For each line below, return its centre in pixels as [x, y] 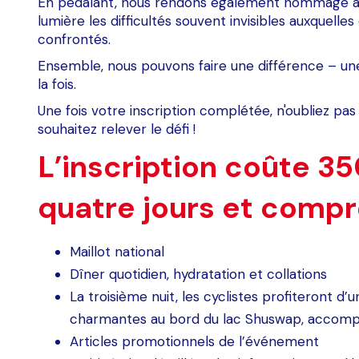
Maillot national [117, 252]
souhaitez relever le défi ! [117, 129]
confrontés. [74, 39]
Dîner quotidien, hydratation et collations [198, 274]
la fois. [57, 84]
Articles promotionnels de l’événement [194, 341]
